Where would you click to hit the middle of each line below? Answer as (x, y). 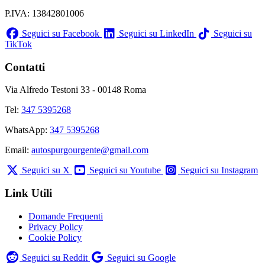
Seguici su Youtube (125, 170)
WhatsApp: (27, 130)
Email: (18, 150)
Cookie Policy (55, 237)
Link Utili (28, 193)
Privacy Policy (56, 227)
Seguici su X (46, 170)
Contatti (25, 67)
